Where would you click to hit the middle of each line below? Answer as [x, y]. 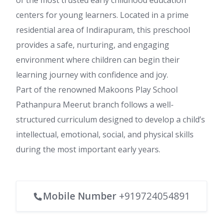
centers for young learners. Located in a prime [102, 15]
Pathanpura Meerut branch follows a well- [95, 105]
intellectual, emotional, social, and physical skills [105, 134]
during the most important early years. [88, 149]
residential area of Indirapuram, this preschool [103, 30]
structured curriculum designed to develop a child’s [111, 119]
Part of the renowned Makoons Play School [97, 90]
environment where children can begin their [98, 60]
